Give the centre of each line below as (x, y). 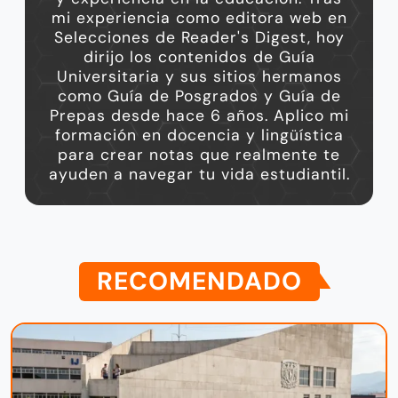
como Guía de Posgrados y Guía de (199, 96)
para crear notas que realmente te (199, 155)
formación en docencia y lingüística (199, 135)
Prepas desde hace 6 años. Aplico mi (199, 116)
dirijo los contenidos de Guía (199, 57)
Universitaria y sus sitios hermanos (199, 77)
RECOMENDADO (199, 282)
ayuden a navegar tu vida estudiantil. (199, 175)
